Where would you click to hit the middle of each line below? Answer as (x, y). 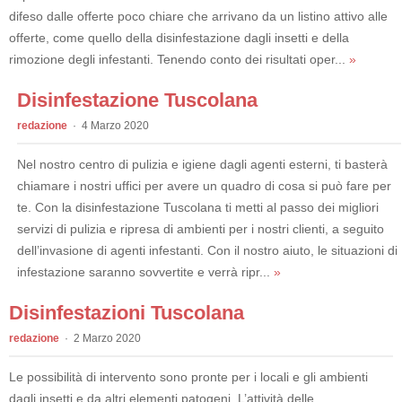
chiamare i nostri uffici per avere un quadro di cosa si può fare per (204, 185)
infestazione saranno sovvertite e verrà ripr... (145, 271)
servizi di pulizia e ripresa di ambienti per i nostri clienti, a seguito (200, 228)
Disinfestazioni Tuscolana (127, 312)
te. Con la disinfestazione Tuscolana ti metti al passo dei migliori (197, 207)
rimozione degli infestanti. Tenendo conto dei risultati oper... (179, 59)
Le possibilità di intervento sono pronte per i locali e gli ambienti (188, 376)
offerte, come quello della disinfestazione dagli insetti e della (179, 37)
